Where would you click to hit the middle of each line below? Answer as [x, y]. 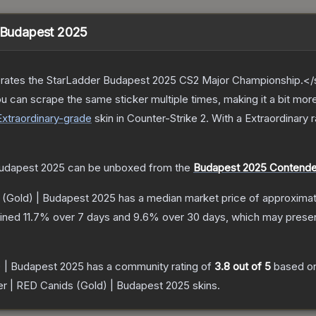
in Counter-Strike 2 [160, 119]
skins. [205, 286]
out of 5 [250, 267]
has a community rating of [149, 267]
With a [227, 119]
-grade [75, 119]
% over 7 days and [86, 217]
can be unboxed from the [128, 168]
